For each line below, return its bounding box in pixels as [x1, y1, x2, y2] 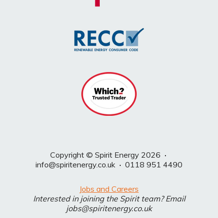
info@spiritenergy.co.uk [36, 160, 115, 170]
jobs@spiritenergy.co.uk [66, 203, 152, 214]
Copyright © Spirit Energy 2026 [50, 150, 164, 160]
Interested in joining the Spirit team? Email [33, 194, 185, 204]
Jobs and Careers [79, 184, 139, 194]
